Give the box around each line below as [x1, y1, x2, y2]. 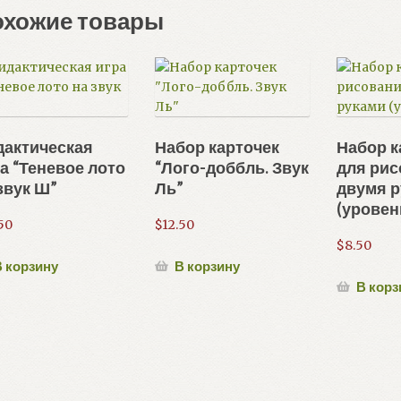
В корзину [174, 257, 240, 274]
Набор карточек [154, 137, 279, 158]
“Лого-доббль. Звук [154, 158, 309, 178]
